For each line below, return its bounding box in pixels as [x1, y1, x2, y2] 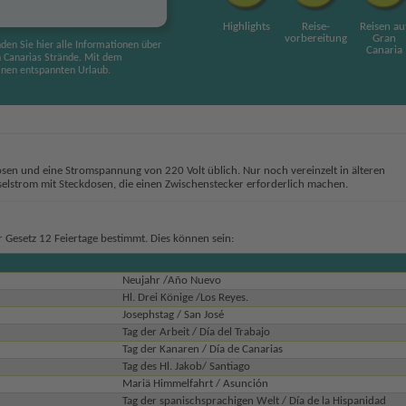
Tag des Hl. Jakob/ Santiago [121, 360, 250, 372]
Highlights [223, 21, 270, 33]
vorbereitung [285, 33, 347, 44]
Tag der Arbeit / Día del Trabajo [121, 325, 270, 338]
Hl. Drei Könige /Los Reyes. [121, 291, 248, 304]
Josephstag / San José [121, 308, 224, 321]
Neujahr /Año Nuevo [121, 274, 221, 286]
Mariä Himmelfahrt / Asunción [121, 377, 268, 390]
